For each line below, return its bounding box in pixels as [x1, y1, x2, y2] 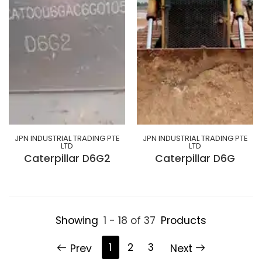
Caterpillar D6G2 [23, 151, 111, 166]
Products [161, 213, 206, 228]
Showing [56, 213, 98, 228]
